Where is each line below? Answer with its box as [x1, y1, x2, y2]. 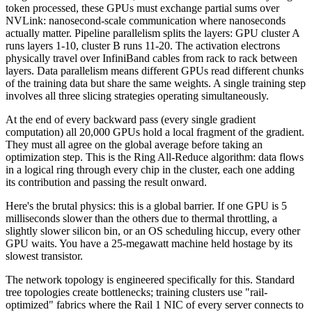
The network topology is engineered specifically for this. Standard [6, 273, 295, 286]
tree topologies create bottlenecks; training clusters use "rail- [6, 286, 267, 298]
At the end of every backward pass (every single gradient [6, 113, 256, 125]
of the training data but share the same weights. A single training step [6, 77, 306, 89]
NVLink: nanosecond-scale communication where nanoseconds [6, 14, 286, 26]
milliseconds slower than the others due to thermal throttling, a [6, 212, 277, 224]
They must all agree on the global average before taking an [6, 138, 263, 150]
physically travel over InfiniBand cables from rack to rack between [6, 52, 297, 64]
